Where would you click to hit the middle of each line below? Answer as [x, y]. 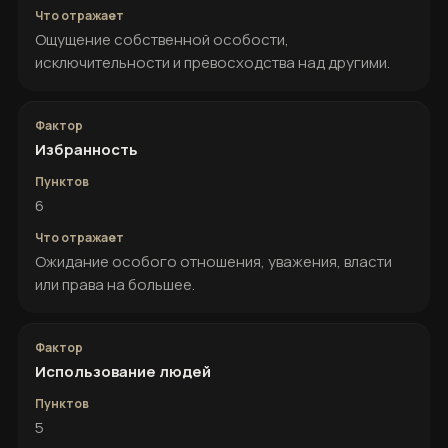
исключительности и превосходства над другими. [212, 62]
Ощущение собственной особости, [162, 39]
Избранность [86, 149]
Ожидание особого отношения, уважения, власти [213, 261]
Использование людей [123, 371]
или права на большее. [115, 284]
